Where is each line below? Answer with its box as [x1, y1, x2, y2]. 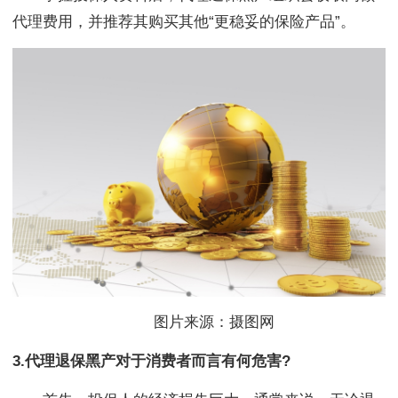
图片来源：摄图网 [123, 313, 275, 330]
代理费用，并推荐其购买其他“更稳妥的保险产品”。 [12, 12, 355, 30]
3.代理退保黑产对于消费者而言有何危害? [12, 352, 291, 370]
